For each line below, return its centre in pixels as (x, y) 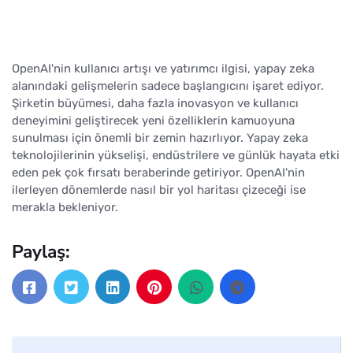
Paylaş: (41, 251)
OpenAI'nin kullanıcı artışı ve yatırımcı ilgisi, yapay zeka (163, 68)
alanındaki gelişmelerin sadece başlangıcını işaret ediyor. (168, 85)
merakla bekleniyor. (65, 207)
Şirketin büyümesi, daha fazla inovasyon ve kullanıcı (155, 103)
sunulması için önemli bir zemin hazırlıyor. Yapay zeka (160, 137)
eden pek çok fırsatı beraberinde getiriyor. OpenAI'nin (158, 172)
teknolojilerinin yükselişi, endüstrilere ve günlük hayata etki (176, 155)
